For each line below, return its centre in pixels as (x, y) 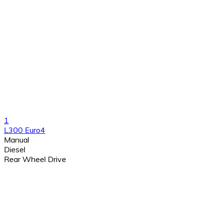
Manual (17, 139)
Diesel (15, 149)
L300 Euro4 (25, 130)
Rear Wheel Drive (35, 159)
